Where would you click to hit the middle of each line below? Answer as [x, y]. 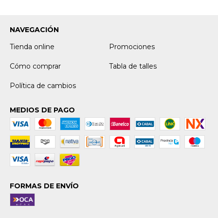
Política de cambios [43, 85]
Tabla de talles [133, 66]
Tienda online [32, 46]
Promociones [132, 46]
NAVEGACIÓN [34, 29]
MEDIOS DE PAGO [42, 110]
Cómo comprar [35, 66]
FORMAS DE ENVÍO [44, 186]
